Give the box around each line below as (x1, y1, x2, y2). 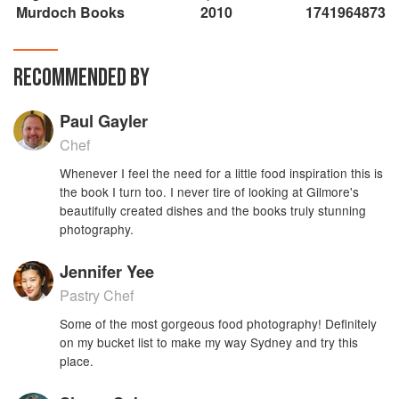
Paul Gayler (60, 108, 149, 133)
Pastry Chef (60, 284, 134, 305)
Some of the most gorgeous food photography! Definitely (60, 313, 378, 332)
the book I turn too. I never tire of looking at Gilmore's (60, 182, 360, 200)
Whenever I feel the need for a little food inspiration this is (60, 163, 384, 182)
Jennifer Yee (60, 258, 155, 283)
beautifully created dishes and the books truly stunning (60, 200, 367, 219)
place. (60, 351, 94, 370)
